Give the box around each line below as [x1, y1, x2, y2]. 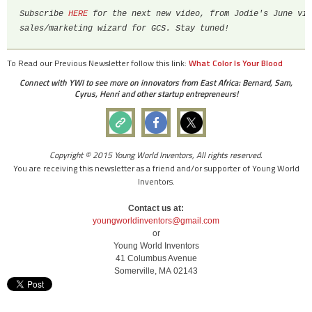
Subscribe [19, 9, 68, 19]
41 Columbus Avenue [115, 253, 197, 264]
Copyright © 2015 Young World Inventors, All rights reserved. [49, 148, 263, 162]
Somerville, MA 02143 [114, 266, 198, 276]
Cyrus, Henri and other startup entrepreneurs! [74, 87, 238, 101]
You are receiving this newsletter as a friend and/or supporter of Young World [13, 162, 299, 175]
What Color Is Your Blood [189, 56, 283, 70]
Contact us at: [128, 203, 184, 214]
